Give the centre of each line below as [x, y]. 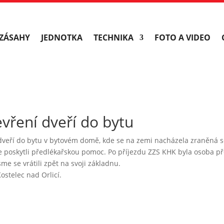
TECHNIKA [113, 37]
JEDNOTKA [62, 37]
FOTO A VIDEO [182, 37]
